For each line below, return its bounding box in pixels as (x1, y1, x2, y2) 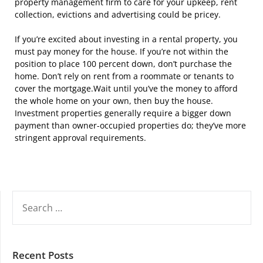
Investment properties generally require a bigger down (15, 107, 231, 119)
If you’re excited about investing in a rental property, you (15, 33, 238, 45)
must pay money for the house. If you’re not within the (15, 46, 228, 58)
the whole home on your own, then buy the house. (15, 95, 213, 107)
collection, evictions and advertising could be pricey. (15, 9, 221, 21)
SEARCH (12, 191, 43, 204)
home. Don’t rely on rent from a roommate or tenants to (15, 70, 234, 82)
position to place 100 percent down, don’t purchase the (15, 58, 232, 70)
